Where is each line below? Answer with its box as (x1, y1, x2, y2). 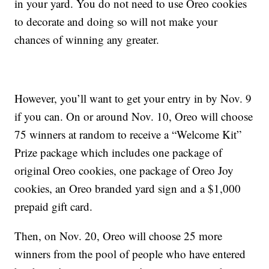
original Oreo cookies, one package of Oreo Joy (14, 163, 234, 178)
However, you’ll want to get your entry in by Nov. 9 (14, 91, 252, 106)
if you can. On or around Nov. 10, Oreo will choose (14, 109, 253, 124)
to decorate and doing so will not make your (14, 14, 218, 29)
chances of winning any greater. (14, 32, 160, 47)
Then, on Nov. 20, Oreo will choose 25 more (14, 228, 223, 244)
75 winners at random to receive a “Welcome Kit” (14, 127, 242, 142)
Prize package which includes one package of (14, 145, 223, 160)
